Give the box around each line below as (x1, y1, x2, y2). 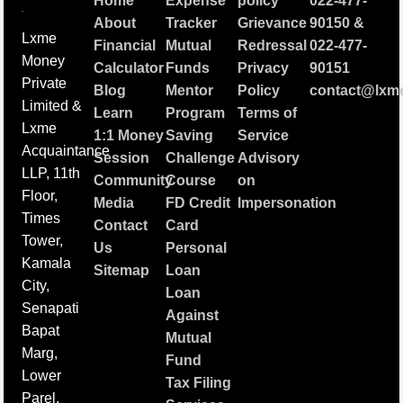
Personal (166, 240, 228, 256)
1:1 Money (94, 128, 165, 144)
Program (166, 105, 226, 121)
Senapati (22, 300, 80, 316)
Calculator (94, 60, 165, 76)
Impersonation (237, 195, 336, 211)
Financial (94, 38, 157, 54)
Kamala (22, 255, 72, 271)
